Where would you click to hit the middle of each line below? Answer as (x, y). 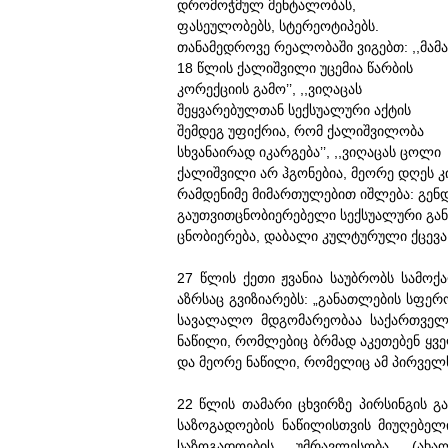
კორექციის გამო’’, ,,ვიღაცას (269, 89)
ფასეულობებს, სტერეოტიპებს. (278, 26)
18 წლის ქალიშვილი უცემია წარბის (295, 68)
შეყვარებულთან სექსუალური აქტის (294, 110)
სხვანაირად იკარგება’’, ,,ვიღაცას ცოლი (309, 152)
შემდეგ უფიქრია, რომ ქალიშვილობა (300, 131)
